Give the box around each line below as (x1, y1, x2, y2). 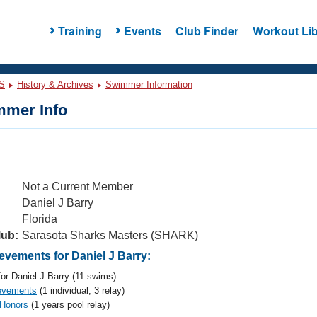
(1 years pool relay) (28, 299, 110, 310)
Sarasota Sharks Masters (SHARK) (22, 229, 198, 241)
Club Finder (175, 22, 238, 39)
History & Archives (17, 79, 93, 90)
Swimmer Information (105, 79, 192, 90)
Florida (22, 213, 57, 225)
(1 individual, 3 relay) (37, 285, 125, 296)
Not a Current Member (22, 180, 133, 192)
